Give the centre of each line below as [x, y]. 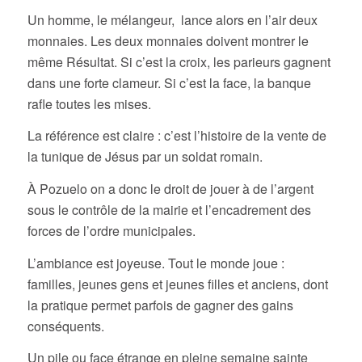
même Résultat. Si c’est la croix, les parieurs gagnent [179, 61]
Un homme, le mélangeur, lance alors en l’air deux [172, 19]
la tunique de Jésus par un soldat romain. [145, 157]
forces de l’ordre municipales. [111, 231]
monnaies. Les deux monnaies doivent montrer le [168, 40]
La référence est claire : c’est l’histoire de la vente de [177, 136]
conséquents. [65, 326]
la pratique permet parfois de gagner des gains [160, 305]
